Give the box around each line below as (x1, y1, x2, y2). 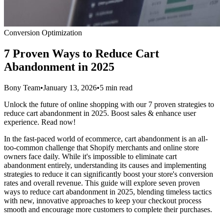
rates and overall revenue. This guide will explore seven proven (4, 178, 200, 187)
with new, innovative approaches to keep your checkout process (4, 196, 201, 205)
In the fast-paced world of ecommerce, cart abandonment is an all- (4, 134, 208, 143)
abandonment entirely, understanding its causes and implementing (4, 161, 206, 169)
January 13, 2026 (43, 83, 97, 92)
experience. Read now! (4, 117, 76, 126)
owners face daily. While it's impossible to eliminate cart (4, 152, 177, 161)
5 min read (100, 83, 133, 92)
